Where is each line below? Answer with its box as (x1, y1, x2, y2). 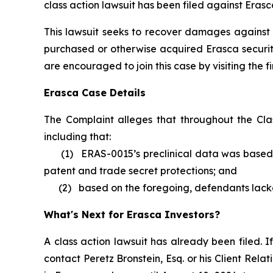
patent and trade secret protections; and (44, 165, 237, 177)
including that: (44, 130, 111, 143)
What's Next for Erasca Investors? (44, 208, 220, 221)
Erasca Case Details (44, 87, 146, 99)
